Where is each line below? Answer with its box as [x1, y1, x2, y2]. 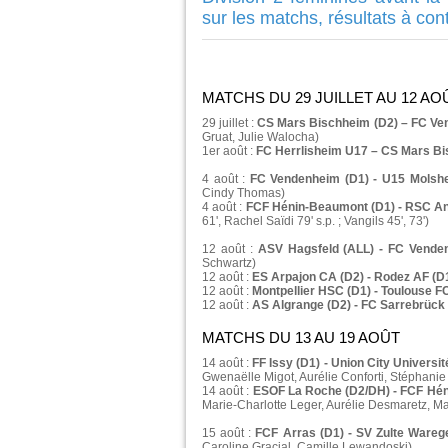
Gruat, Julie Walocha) [202, 130, 319, 145]
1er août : [202, 144, 256, 159]
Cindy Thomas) [202, 186, 285, 201]
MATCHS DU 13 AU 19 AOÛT [202, 329, 400, 347]
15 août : [202, 426, 256, 441]
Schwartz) [202, 256, 256, 271]
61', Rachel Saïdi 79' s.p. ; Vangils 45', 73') [202, 214, 429, 229]
